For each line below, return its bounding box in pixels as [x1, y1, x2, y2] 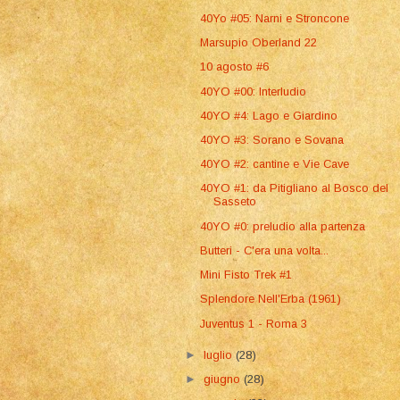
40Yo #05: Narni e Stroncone [200, 11, 350, 25]
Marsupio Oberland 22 [200, 36, 318, 50]
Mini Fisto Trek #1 [200, 268, 293, 282]
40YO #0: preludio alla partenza [200, 219, 366, 233]
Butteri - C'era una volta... [200, 243, 329, 257]
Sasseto [213, 195, 257, 209]
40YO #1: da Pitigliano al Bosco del [200, 181, 389, 196]
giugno [204, 371, 245, 386]
